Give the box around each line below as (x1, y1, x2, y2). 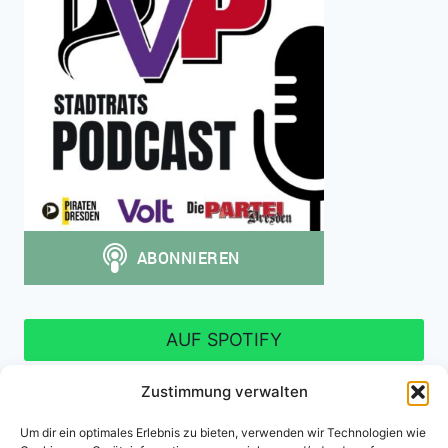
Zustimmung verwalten (140, 382, 308, 401)
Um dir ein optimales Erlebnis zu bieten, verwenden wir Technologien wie (20, 425, 426, 440)
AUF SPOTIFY (166, 328, 282, 350)
